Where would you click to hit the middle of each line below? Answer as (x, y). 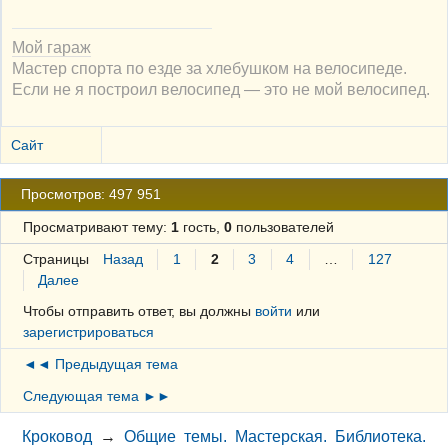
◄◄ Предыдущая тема (100, 364)
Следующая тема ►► (96, 395)
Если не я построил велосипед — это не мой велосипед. (221, 88)
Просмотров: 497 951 (91, 194)
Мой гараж (51, 46)
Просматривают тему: (96, 227)
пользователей (282, 227)
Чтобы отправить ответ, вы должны (138, 311)
